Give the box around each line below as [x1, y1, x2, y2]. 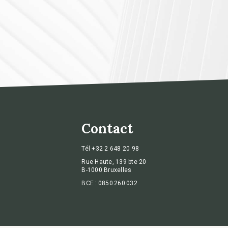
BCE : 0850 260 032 [81, 180, 137, 187]
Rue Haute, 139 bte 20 [81, 158, 147, 166]
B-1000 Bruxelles [81, 166, 132, 174]
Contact [81, 120, 134, 137]
